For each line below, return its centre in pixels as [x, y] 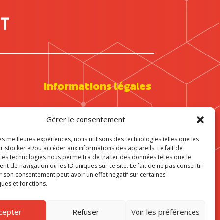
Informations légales [98, 86]
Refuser [86, 211]
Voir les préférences [165, 211]
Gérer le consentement [86, 119]
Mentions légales [75, 115]
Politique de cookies [80, 137]
